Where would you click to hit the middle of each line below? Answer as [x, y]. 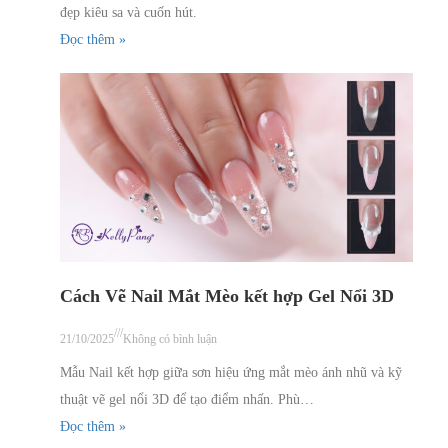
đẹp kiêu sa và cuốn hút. [128, 12]
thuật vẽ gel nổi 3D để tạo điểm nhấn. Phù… [187, 399]
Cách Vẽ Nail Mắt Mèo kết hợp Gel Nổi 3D [227, 295]
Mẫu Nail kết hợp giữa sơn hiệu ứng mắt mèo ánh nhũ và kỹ [231, 372]
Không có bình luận [170, 338]
